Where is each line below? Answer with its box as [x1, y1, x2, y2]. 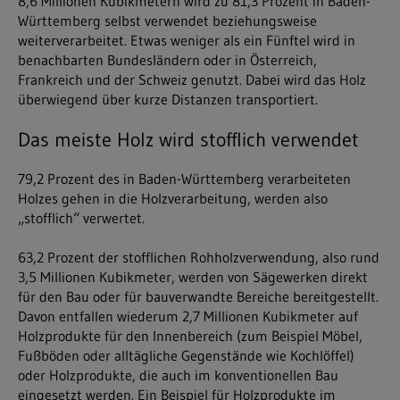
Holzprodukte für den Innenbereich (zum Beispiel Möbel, [18, 327, 362, 346]
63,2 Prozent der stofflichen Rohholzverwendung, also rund [18, 248, 379, 267]
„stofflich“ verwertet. [18, 209, 145, 228]
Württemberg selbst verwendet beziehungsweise [18, 12, 317, 30]
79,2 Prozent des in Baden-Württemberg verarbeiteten [18, 170, 351, 188]
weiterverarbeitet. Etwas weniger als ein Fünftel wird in [18, 31, 355, 50]
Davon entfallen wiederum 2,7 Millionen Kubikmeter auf [18, 307, 358, 326]
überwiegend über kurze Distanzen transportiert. [18, 90, 318, 109]
